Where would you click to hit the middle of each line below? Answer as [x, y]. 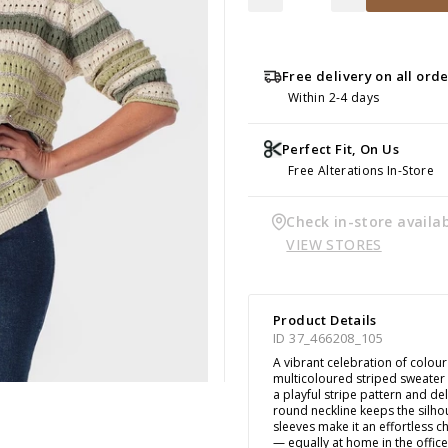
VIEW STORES [334, 244]
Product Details [325, 319]
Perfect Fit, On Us [341, 148]
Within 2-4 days [334, 97]
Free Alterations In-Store [361, 170]
